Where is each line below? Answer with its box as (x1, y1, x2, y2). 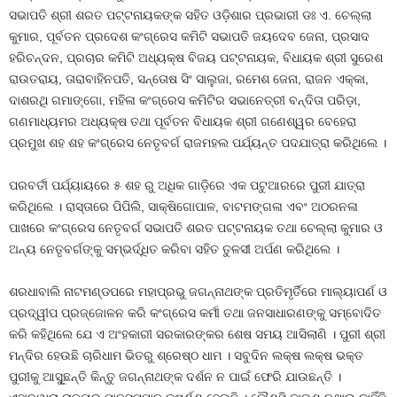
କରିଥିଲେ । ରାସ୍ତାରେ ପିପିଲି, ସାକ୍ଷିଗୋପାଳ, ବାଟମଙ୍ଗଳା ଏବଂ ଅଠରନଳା (9, 199, 358, 214)
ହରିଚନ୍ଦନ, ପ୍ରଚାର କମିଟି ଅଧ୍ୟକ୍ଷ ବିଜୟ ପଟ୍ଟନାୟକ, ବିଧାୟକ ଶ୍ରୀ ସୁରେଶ (9, 51, 383, 66)
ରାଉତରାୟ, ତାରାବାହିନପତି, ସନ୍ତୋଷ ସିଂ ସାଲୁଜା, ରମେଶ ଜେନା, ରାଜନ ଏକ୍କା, (9, 72, 369, 87)
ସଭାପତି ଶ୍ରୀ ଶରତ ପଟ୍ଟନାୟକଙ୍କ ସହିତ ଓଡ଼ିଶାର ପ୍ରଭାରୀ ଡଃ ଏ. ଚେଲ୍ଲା (9, 8, 371, 23)
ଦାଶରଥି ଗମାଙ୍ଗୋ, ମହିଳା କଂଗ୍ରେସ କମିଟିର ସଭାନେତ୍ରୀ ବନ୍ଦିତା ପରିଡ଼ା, (9, 93, 361, 108)
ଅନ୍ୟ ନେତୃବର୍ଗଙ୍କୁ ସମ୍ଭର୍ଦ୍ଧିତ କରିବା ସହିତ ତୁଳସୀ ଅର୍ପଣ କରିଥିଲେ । (9, 242, 339, 257)
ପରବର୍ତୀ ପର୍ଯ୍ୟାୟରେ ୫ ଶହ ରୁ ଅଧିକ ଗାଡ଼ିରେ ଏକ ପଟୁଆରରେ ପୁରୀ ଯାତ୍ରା (9, 178, 365, 193)
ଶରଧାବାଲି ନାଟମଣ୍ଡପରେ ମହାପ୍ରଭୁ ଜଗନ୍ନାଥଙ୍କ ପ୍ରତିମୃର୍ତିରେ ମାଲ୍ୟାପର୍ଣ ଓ (9, 284, 387, 300)
